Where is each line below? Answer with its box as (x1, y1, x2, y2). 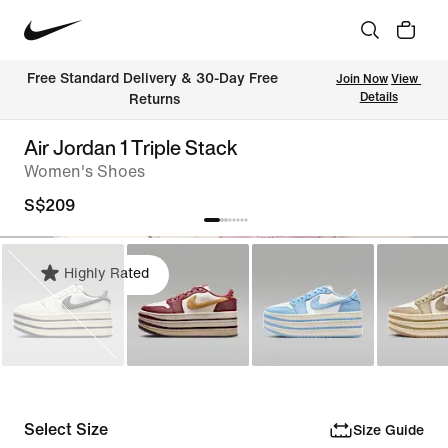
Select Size (24, 421, 108, 438)
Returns (129, 92, 181, 107)
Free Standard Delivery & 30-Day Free (27, 71, 283, 86)
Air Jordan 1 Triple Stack (24, 133, 237, 162)
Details (359, 91, 398, 104)
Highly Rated (64, 266, 149, 281)
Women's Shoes (24, 163, 145, 180)
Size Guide (352, 422, 424, 438)
